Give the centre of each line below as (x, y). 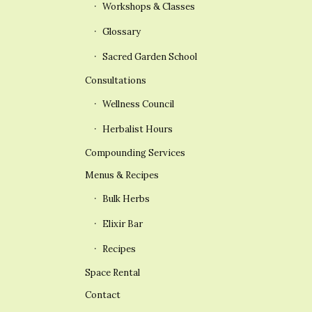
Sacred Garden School (150, 57)
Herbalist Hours (138, 130)
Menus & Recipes (122, 175)
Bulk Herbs (126, 199)
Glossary (122, 32)
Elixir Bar (123, 224)
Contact (103, 295)
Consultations (116, 81)
